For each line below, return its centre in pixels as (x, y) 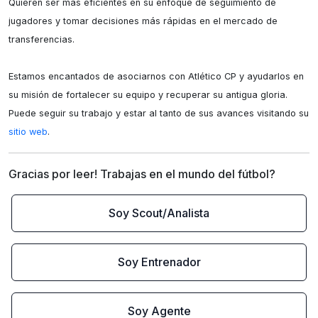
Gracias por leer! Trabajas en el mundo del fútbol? (142, 174)
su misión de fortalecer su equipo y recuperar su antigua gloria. (148, 95)
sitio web (28, 132)
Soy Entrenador (159, 262)
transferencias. (42, 39)
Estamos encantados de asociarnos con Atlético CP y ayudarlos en (156, 76)
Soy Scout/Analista (159, 213)
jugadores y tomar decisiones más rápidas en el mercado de (143, 21)
